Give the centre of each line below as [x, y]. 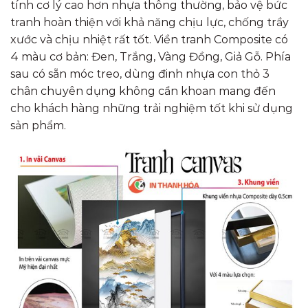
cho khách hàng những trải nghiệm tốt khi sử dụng [152, 109]
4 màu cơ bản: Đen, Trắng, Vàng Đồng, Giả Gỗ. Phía [151, 57]
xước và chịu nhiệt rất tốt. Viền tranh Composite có [149, 40]
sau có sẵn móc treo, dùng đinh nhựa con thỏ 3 [140, 74]
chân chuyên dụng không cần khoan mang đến [143, 91]
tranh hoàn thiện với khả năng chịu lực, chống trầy [150, 23]
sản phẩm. [38, 126]
